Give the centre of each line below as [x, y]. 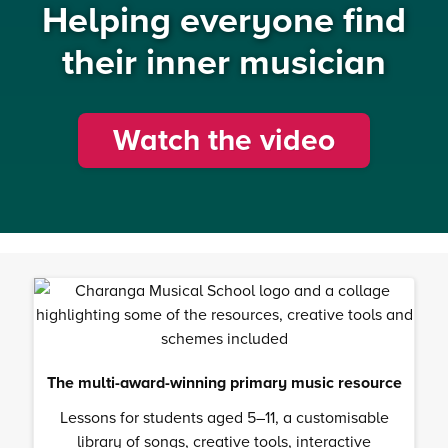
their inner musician [224, 62]
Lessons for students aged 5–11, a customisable [224, 417]
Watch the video [224, 140]
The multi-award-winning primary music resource [224, 383]
